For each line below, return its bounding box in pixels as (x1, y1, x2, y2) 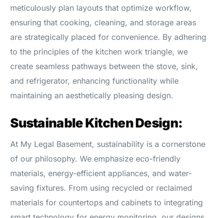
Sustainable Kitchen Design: (10, 115, 183, 130)
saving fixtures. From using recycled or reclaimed (10, 182, 193, 193)
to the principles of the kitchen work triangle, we (10, 46, 188, 56)
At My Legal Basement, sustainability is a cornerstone (10, 139, 206, 149)
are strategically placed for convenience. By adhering (10, 32, 207, 42)
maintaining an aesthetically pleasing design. (10, 90, 174, 100)
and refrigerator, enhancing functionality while (10, 75, 179, 86)
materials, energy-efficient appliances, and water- (10, 168, 192, 178)
